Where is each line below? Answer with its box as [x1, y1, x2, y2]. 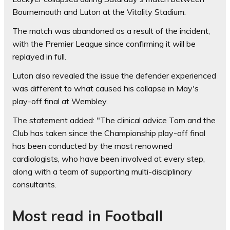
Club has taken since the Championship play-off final [12, 127, 205, 138]
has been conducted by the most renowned [12, 140, 172, 151]
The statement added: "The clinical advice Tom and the [12, 114, 216, 125]
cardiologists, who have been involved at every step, [12, 153, 205, 164]
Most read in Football [12, 206, 163, 225]
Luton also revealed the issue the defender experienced [12, 70, 216, 81]
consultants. [12, 179, 56, 189]
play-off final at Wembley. [12, 95, 108, 106]
